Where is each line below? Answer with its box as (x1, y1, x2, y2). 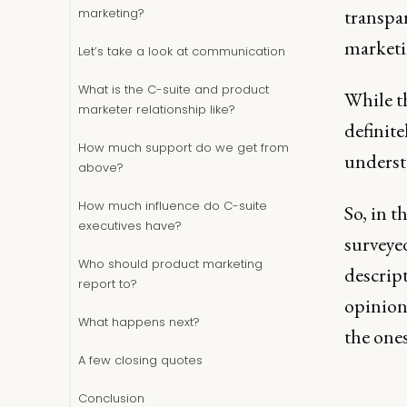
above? (78, 159, 124, 176)
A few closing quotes (78, 352, 203, 369)
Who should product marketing (78, 255, 263, 273)
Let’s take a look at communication (78, 43, 285, 60)
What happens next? (78, 313, 200, 331)
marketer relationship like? (78, 101, 235, 118)
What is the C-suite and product (78, 81, 269, 98)
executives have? (78, 217, 182, 234)
